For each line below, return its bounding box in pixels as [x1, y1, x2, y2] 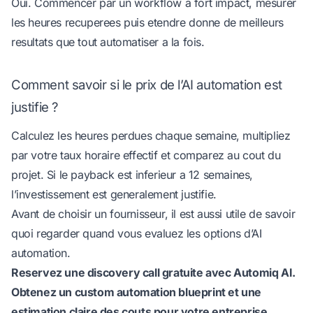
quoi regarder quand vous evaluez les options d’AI [11, 226, 262, 241]
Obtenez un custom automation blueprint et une [11, 285, 262, 300]
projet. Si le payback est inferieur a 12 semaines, [11, 168, 254, 182]
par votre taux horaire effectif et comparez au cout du [11, 148, 281, 163]
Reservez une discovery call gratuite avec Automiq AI [11, 265, 293, 280]
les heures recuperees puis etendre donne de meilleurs [11, 15, 284, 30]
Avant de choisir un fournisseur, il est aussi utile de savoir [11, 207, 296, 221]
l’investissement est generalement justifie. [11, 187, 217, 202]
